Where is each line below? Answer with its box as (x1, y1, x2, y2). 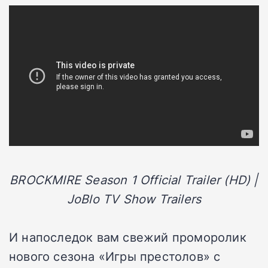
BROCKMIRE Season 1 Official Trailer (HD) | (10, 171, 258, 188)
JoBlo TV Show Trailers (66, 190, 202, 208)
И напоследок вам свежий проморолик (9, 229, 246, 246)
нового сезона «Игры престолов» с (9, 248, 221, 265)
